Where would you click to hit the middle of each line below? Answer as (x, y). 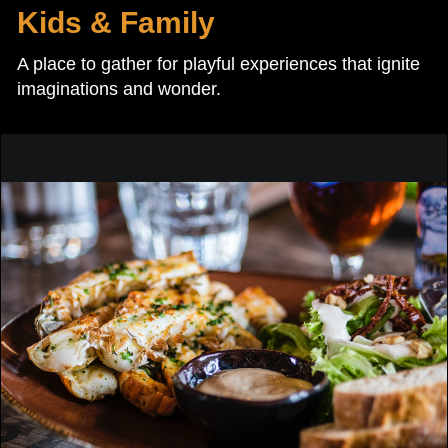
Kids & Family (116, 22)
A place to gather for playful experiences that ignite (218, 63)
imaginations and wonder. (119, 88)
